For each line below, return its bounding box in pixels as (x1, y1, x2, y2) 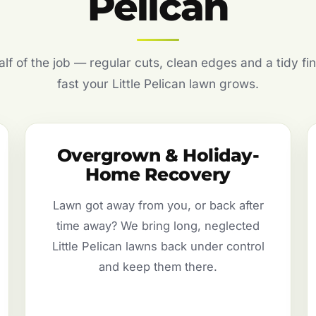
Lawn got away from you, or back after (52, 198, 264, 213)
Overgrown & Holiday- (56, 145, 260, 166)
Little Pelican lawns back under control (51, 239, 265, 254)
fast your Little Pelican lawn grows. (57, 76, 259, 92)
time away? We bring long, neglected (56, 219, 260, 233)
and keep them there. (99, 260, 217, 274)
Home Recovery (85, 164, 231, 186)
